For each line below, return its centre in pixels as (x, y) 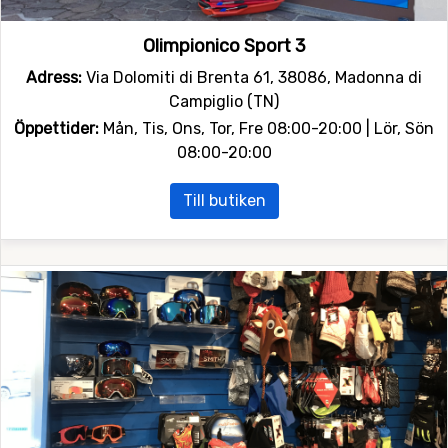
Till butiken (224, 201)
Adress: (54, 77)
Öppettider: (56, 128)
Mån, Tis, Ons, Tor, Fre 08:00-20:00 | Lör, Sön (266, 128)
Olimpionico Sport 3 (224, 45)
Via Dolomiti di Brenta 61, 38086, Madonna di (252, 77)
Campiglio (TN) (224, 101)
